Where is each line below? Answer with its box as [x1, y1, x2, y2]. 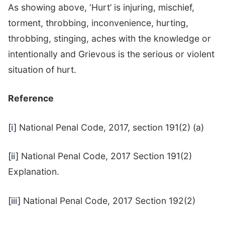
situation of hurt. [8, 64, 76, 75]
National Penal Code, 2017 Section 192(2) [21, 195, 195, 206]
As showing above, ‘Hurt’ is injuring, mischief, [8, 2, 194, 13]
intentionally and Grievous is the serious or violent [8, 48, 214, 59]
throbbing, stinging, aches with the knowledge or [8, 33, 211, 44]
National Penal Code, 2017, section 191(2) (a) [17, 122, 204, 133]
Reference [8, 93, 54, 104]
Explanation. [8, 166, 59, 177]
